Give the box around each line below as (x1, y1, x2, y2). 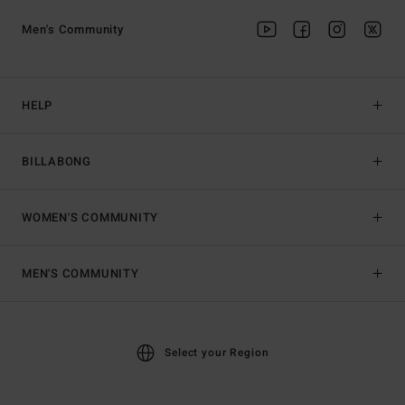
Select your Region (165, 344, 269, 362)
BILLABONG (22, 153, 92, 171)
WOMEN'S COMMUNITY (22, 209, 159, 227)
